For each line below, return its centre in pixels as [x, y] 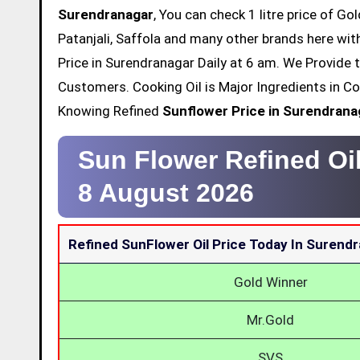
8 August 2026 [166, 192]
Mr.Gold [270, 319]
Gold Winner [270, 282]
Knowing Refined [110, 110]
